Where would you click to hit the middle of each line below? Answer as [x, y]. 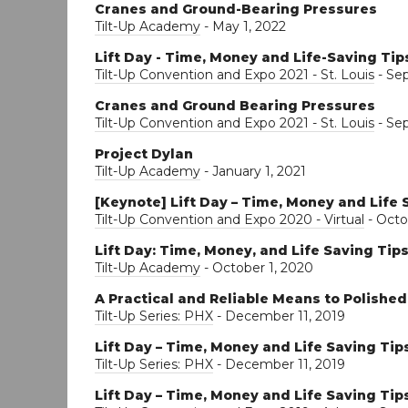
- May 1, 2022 [243, 26]
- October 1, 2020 [257, 267]
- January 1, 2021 [253, 171]
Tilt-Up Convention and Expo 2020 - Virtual [229, 219]
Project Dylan [144, 153]
